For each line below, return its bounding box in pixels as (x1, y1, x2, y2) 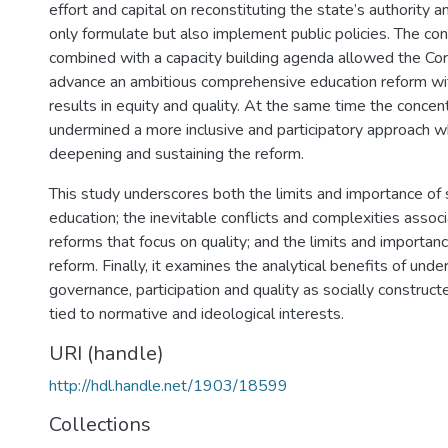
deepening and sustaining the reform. (49, 143, 304, 165)
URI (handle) (49, 340, 164, 367)
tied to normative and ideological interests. (49, 303, 344, 325)
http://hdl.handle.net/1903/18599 (49, 375, 288, 397)
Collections (49, 411, 151, 438)
